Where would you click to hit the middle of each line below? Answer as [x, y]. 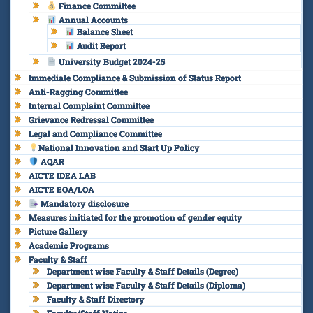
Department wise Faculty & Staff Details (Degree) [143, 271]
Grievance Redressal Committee [91, 119]
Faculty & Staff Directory [96, 299]
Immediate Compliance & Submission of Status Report [135, 77]
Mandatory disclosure [83, 203]
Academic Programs [69, 245]
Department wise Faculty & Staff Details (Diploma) [146, 285]
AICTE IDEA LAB [62, 175]
